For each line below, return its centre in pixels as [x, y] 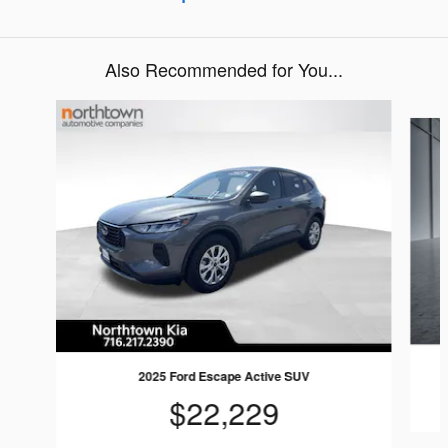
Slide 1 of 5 [47, 110]
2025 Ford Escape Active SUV [224, 375]
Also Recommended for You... [224, 69]
